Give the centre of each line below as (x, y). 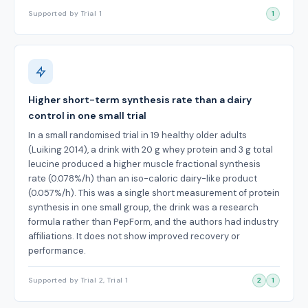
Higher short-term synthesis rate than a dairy (140, 100)
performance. (57, 251)
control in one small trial (87, 115)
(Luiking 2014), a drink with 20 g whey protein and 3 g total (151, 150)
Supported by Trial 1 (65, 13)
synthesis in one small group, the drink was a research (143, 207)
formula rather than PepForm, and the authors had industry (153, 222)
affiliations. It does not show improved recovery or (134, 236)
